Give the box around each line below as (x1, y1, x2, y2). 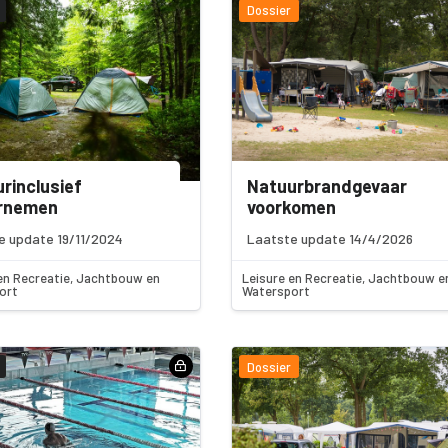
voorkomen (246, 195, 336, 218)
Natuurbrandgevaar (246, 174, 407, 197)
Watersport (241, 283, 310, 300)
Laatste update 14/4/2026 (246, 229, 413, 247)
